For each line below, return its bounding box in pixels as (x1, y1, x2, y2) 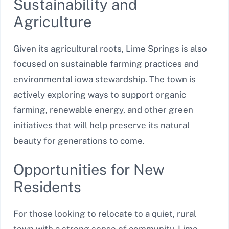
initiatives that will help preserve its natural (13, 120, 190, 130)
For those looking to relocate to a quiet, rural (13, 209, 196, 219)
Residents (13, 178, 81, 196)
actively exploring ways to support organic (13, 89, 186, 100)
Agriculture (13, 12, 91, 31)
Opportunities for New (13, 161, 165, 179)
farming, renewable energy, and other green (13, 104, 193, 115)
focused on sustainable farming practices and (13, 58, 199, 69)
